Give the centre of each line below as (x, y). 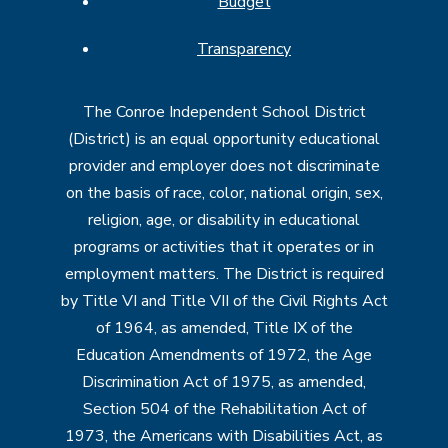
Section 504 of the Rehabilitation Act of (224, 408)
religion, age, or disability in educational (224, 219)
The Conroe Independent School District (224, 111)
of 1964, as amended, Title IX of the (224, 327)
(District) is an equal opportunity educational (224, 138)
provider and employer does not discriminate (224, 165)
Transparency (244, 48)
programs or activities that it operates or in (224, 246)
